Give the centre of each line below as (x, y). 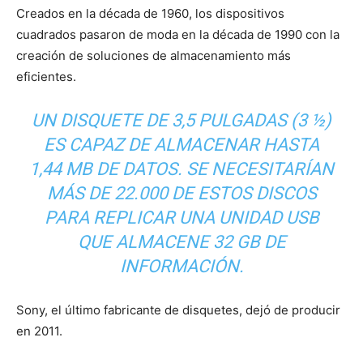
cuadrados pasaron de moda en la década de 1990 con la (178, 34)
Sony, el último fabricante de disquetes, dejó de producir (178, 310)
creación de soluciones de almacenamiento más (154, 55)
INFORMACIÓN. (181, 266)
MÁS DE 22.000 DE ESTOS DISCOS (181, 193)
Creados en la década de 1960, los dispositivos (150, 13)
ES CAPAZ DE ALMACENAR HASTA (181, 144)
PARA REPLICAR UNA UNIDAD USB (181, 217)
